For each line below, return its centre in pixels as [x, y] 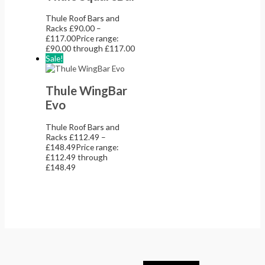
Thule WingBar [87, 90]
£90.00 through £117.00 [91, 48]
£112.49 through [77, 157]
